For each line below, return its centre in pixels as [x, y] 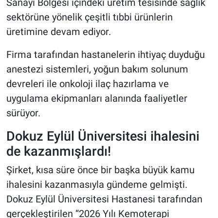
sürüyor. [23, 113]
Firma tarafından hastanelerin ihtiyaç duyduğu [105, 54]
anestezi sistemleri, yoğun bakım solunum [97, 69]
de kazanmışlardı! [58, 151]
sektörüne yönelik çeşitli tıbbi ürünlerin [89, 17]
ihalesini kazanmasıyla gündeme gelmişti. [97, 185]
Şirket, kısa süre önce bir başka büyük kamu [100, 170]
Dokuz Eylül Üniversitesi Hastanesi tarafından [104, 199]
